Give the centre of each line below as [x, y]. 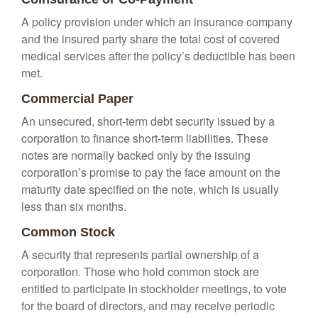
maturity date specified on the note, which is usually [150, 189]
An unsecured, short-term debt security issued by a [148, 121]
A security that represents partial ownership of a [140, 254]
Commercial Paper [77, 99]
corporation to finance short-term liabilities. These [145, 138]
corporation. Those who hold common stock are [140, 272]
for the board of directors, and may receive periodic [148, 306]
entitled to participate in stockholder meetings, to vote [154, 289]
